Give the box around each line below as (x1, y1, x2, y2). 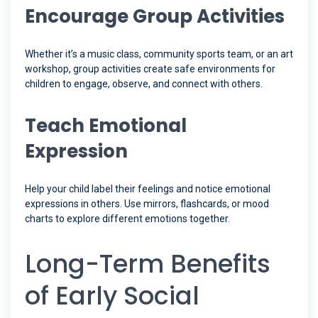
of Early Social (25, 278, 199, 314)
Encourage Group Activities (25, 4, 285, 30)
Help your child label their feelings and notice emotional (25, 183, 270, 195)
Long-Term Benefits (25, 246, 270, 282)
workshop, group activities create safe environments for (25, 63, 275, 75)
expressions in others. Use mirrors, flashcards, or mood (25, 198, 269, 210)
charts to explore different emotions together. (25, 213, 230, 225)
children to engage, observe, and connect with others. (25, 78, 263, 90)
